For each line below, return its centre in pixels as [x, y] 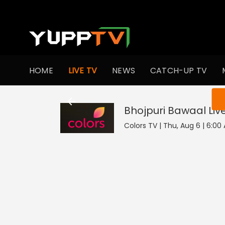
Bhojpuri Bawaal [165, 110]
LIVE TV [83, 70]
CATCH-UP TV [179, 70]
